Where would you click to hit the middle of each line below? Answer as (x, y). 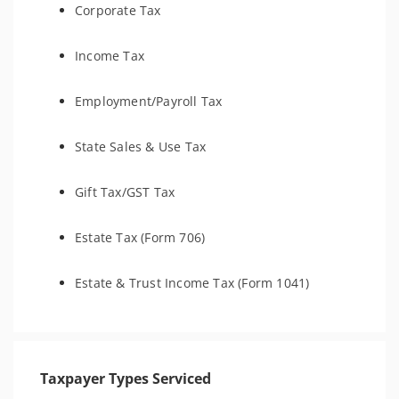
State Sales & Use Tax (141, 147)
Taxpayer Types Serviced (126, 379)
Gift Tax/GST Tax (125, 192)
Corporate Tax (118, 10)
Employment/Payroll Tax (149, 101)
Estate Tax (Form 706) (140, 237)
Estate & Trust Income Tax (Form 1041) (192, 283)
